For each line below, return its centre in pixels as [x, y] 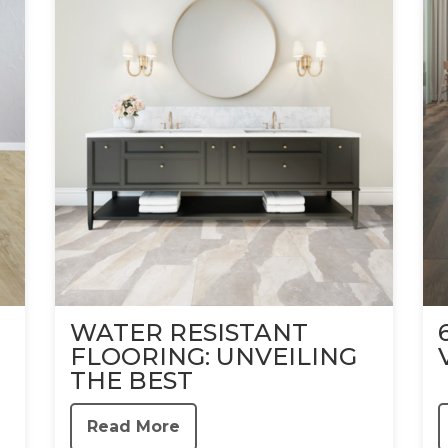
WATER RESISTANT [188, 332]
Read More [133, 426]
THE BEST [131, 380]
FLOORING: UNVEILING [213, 356]
